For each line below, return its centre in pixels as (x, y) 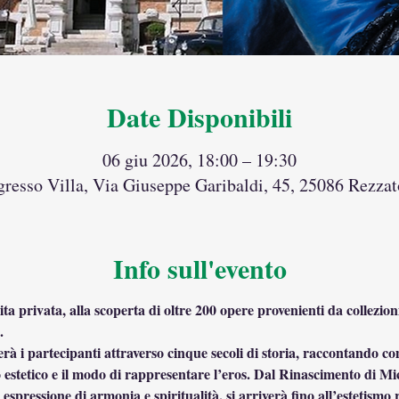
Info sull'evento (199, 268)
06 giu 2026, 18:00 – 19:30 (199, 159)
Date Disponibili (199, 116)
